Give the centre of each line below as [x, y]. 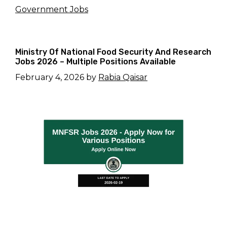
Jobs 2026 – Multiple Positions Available [96, 61]
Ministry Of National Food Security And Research [113, 52]
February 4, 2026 [50, 77]
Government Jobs [52, 9]
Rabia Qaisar [123, 77]
